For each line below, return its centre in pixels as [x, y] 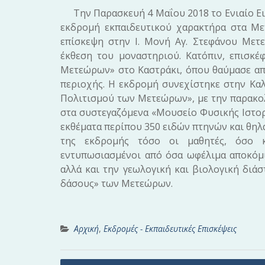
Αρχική [86, 228]
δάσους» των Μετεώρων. [117, 183]
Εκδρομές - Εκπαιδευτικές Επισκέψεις [170, 228]
